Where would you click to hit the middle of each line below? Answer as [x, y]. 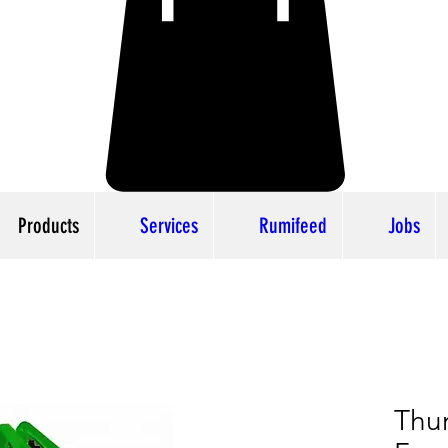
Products [48, 226]
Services [169, 226]
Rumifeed [293, 226]
